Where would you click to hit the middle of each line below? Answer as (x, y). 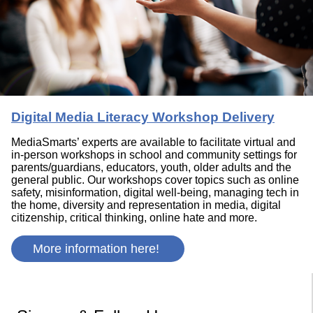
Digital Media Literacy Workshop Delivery (143, 117)
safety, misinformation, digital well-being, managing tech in (155, 193)
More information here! (98, 249)
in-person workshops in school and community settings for (154, 155)
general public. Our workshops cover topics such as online (155, 180)
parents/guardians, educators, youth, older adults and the (151, 168)
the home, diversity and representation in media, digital (146, 205)
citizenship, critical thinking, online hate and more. (134, 218)
